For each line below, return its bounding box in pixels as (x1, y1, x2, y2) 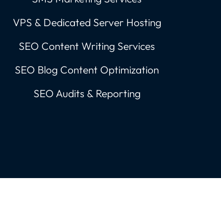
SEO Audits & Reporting (33, 87, 141, 100)
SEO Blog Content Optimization (15, 63, 159, 76)
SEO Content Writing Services (19, 39, 155, 52)
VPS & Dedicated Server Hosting (12, 16, 161, 29)
